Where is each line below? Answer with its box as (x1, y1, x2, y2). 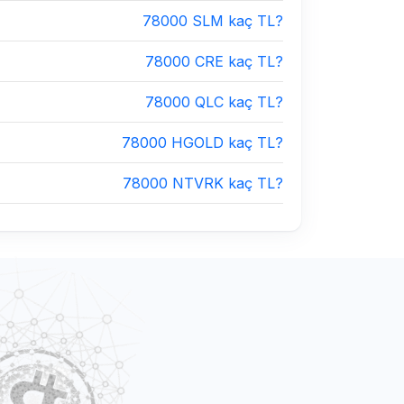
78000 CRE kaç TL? (145, 52, 283, 70)
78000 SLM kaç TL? (142, 12, 283, 30)
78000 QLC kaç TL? (145, 93, 283, 111)
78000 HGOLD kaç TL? (122, 133, 283, 151)
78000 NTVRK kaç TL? (123, 174, 283, 192)
